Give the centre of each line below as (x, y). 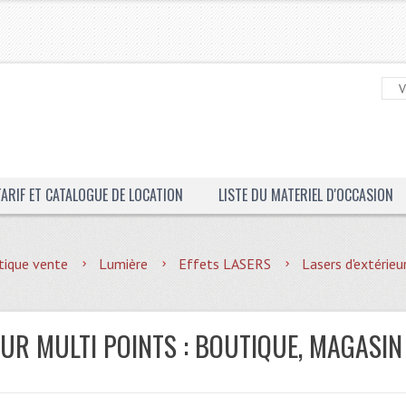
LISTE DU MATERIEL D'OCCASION (305, 195)
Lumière (124, 264)
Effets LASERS (225, 264)
